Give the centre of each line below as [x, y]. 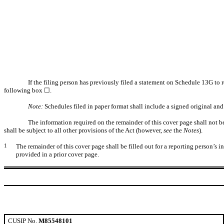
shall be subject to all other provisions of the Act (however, [84, 130]
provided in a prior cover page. [57, 154]
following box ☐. [28, 90]
